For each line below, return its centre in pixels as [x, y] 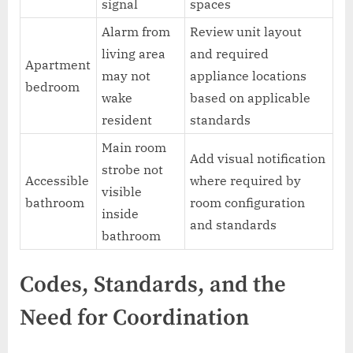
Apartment [58, 64]
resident [127, 119]
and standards [234, 224]
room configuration [248, 202]
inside [121, 213]
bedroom [53, 86]
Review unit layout [246, 31]
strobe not [133, 169]
